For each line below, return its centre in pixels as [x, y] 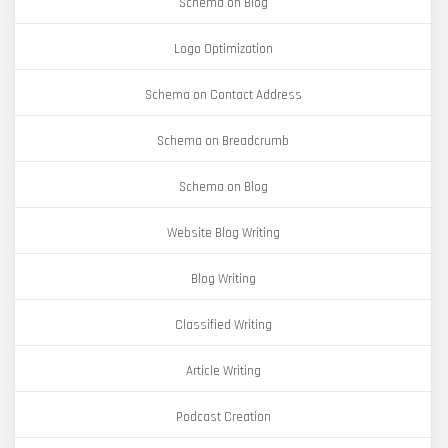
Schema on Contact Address [223, 95]
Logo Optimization [223, 49]
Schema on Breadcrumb [223, 141]
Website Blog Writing [223, 233]
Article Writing [223, 371]
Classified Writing [223, 325]
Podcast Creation [223, 417]
